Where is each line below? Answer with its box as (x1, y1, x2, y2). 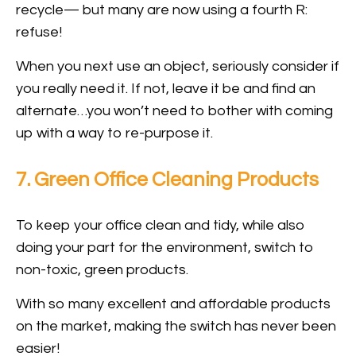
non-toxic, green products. (16, 262, 188, 278)
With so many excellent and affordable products (16, 296, 331, 312)
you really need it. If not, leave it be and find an (16, 81, 315, 97)
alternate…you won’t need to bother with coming (16, 103, 333, 119)
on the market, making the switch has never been (16, 319, 336, 335)
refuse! (16, 25, 62, 41)
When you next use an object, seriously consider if (16, 59, 339, 75)
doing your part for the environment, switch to (16, 240, 314, 256)
